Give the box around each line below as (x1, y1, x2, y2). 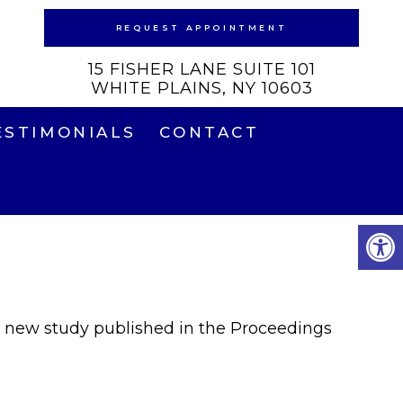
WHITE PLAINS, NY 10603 (90, 78, 313, 98)
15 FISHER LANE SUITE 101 (87, 59, 316, 79)
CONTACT (159, 123, 260, 141)
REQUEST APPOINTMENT (115, 22, 288, 32)
